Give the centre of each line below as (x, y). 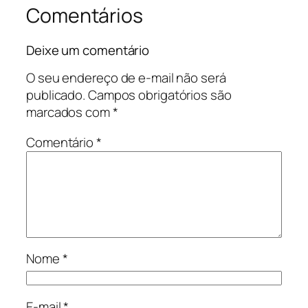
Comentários (85, 16)
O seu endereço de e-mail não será (126, 78)
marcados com (69, 112)
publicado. (56, 95)
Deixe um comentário (88, 50)
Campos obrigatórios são (159, 95)
